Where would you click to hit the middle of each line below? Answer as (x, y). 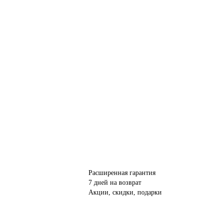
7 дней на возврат (115, 183)
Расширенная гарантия (122, 173)
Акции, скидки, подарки (125, 193)
